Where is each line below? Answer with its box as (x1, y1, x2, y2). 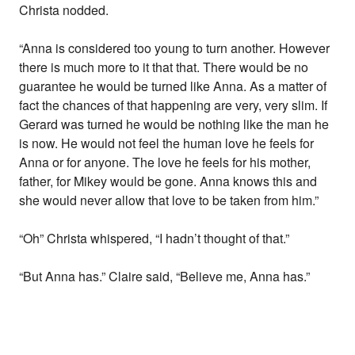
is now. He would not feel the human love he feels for (19, 134, 315, 153)
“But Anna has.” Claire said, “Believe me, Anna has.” (19, 267, 311, 286)
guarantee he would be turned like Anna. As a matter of (19, 77, 327, 96)
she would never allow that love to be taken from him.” (19, 191, 319, 210)
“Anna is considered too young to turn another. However (19, 39, 330, 58)
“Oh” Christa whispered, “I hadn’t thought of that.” (19, 229, 290, 248)
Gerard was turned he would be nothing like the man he (19, 115, 330, 134)
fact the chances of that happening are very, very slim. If (19, 96, 328, 115)
